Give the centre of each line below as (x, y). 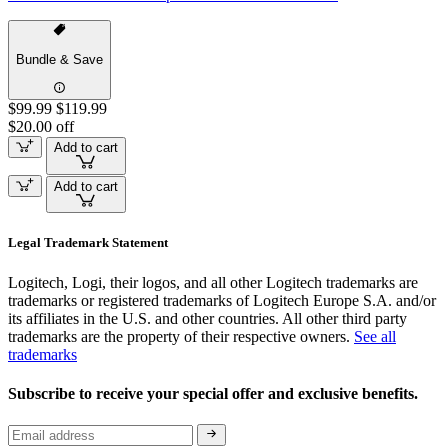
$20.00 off (41, 126)
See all (375, 336)
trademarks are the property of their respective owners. (181, 336)
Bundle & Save (59, 60)
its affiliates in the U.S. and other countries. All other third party (207, 318)
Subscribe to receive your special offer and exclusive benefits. (215, 393)
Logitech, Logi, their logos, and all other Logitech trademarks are (213, 282)
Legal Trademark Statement (88, 243)
